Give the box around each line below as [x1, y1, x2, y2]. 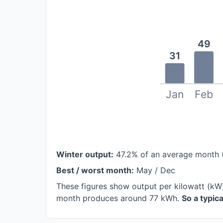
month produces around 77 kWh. [56, 193, 182, 204]
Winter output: [56, 149, 113, 160]
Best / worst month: [56, 165, 134, 176]
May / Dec [134, 165, 175, 176]
